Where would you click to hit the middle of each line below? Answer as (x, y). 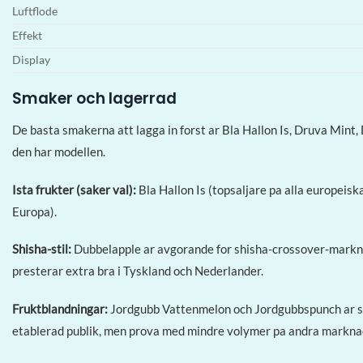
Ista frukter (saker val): (74, 189)
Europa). (34, 211)
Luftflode (35, 11)
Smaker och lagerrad (94, 98)
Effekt (27, 35)
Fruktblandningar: (60, 308)
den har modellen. (59, 152)
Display (31, 60)
